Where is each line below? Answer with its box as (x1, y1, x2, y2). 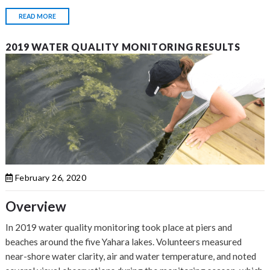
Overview (5, 198, 67, 215)
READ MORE (19, 13, 57, 20)
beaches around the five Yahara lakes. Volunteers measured (5, 236, 242, 248)
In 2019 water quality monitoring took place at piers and (5, 222, 233, 233)
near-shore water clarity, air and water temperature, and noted (5, 251, 257, 262)
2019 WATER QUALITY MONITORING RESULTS (5, 41, 240, 53)
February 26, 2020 (13, 172, 86, 183)
